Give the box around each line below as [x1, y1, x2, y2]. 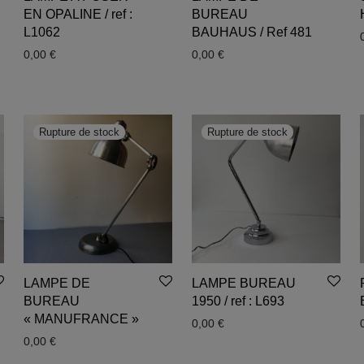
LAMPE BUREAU [191, 275, 296, 290]
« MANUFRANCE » [23, 311, 139, 326]
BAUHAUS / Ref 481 [191, 24, 312, 39]
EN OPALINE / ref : [23, 6, 132, 21]
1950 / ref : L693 [191, 293, 284, 308]
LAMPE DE [23, 275, 90, 290]
